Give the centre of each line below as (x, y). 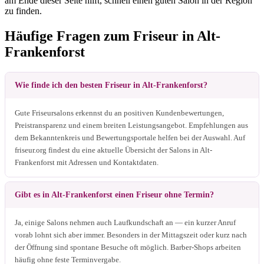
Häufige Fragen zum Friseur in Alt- (113, 36)
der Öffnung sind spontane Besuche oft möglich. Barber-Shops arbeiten (128, 247)
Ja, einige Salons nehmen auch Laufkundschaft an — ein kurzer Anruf (125, 222)
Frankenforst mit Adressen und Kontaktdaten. (87, 162)
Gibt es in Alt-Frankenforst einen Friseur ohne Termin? (114, 194)
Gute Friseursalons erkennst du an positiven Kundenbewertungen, (119, 113)
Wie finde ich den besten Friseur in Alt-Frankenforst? (111, 85)
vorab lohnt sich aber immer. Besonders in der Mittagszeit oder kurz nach (131, 235)
